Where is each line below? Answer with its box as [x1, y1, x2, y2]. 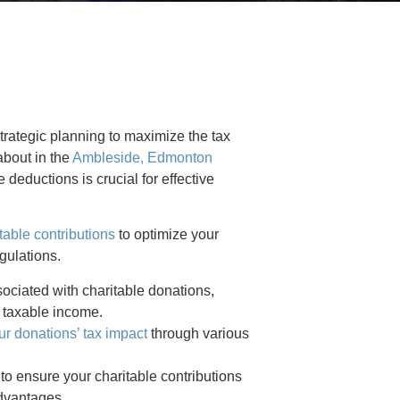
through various [147, 325, 250, 341]
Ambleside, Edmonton [72, 150, 213, 165]
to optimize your [115, 227, 220, 243]
